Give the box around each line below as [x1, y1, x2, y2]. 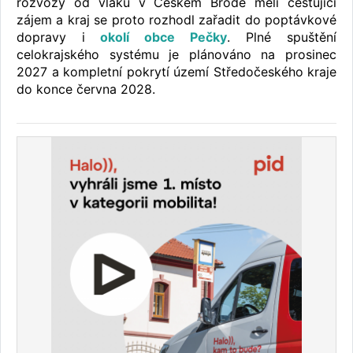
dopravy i [17, 29, 85, 46]
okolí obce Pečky [85, 29, 227, 46]
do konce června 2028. [17, 81, 155, 98]
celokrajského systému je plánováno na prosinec [17, 46, 336, 63]
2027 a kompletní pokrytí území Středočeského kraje [17, 64, 336, 80]
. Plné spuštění [227, 29, 336, 46]
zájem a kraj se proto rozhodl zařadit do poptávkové [17, 12, 336, 28]
